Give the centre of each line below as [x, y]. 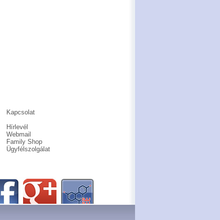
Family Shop [24, 142]
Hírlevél [17, 127]
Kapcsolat [21, 112]
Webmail [19, 134]
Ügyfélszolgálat [28, 149]
